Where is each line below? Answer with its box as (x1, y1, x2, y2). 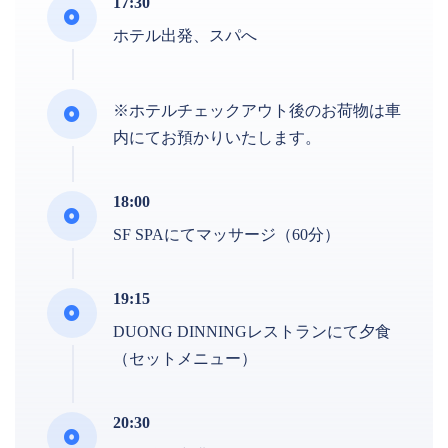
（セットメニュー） (113, 349, 257, 367)
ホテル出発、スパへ (113, 26, 257, 44)
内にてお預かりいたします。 (113, 128, 321, 146)
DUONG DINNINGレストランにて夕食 (113, 322, 391, 340)
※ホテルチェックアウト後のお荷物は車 (113, 101, 401, 119)
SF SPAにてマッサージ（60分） (113, 225, 340, 243)
